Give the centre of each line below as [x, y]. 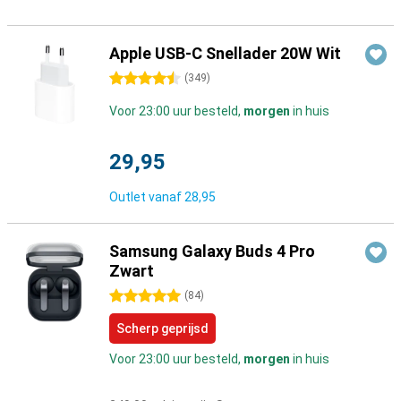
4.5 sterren [141, 79]
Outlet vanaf [147, 197]
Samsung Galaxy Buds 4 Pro [212, 251]
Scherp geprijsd [162, 328]
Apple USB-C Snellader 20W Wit [225, 53]
